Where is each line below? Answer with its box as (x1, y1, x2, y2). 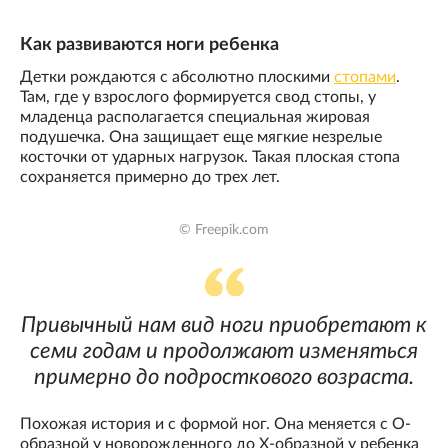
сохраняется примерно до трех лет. (20, 168, 280, 185)
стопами (334, 68, 396, 85)
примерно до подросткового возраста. (34, 366, 414, 389)
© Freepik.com (179, 223, 269, 238)
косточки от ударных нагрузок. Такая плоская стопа (20, 148, 400, 165)
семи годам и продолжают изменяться (30, 340, 418, 363)
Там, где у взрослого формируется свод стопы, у (20, 88, 376, 105)
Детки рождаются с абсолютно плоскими (20, 68, 334, 85)
